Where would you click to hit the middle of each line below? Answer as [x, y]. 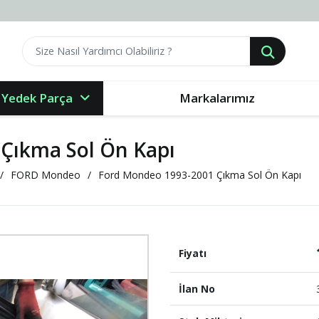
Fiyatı [193, 253]
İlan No [197, 289]
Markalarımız [217, 98]
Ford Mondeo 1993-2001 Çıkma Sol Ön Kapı [200, 175]
